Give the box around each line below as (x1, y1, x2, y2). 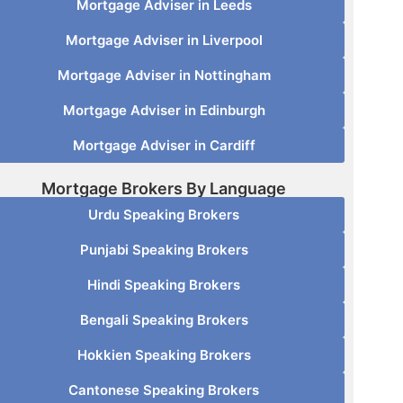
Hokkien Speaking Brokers (76, 346, 251, 364)
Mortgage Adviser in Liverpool (65, 31, 263, 49)
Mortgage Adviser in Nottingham (57, 67, 271, 85)
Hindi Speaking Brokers (87, 276, 241, 294)
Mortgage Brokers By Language (41, 179, 287, 199)
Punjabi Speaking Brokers (79, 241, 248, 259)
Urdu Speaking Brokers (88, 206, 240, 224)
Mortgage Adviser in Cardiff (72, 137, 255, 155)
